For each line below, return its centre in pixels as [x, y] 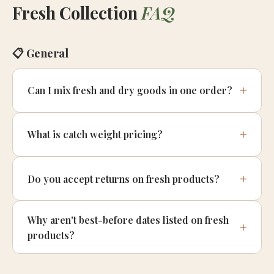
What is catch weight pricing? [95, 135]
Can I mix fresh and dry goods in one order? [130, 91]
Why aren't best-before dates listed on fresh [128, 220]
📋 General [40, 53]
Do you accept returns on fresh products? [124, 179]
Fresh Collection [77, 13]
